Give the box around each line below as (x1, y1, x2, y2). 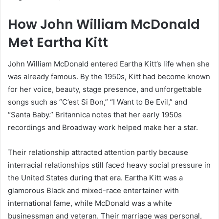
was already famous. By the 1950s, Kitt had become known (8, 72, 210, 82)
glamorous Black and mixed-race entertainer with (8, 186, 179, 196)
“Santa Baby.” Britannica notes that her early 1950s (8, 110, 182, 120)
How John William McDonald (8, 15, 200, 33)
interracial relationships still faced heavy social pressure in (8, 160, 211, 170)
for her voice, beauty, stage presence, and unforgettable (8, 85, 202, 94)
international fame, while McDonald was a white (8, 198, 172, 208)
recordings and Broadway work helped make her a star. (8, 123, 198, 132)
